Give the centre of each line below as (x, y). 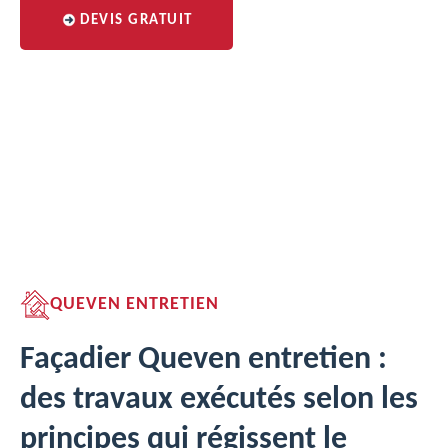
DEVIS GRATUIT (136, 20)
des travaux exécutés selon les (219, 400)
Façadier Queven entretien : (203, 360)
